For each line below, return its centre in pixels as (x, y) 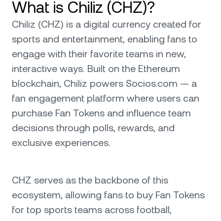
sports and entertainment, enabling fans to (105, 39)
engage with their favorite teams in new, (99, 54)
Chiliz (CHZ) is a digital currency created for (107, 24)
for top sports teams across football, (92, 210)
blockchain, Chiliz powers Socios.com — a (104, 83)
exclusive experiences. (61, 143)
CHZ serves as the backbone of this (90, 180)
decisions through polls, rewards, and (93, 128)
